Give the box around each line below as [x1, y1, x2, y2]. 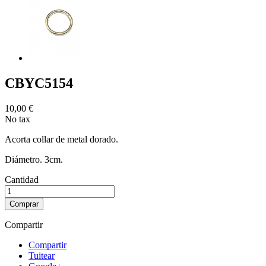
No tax [5, 113, 30, 124]
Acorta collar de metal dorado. [5, 134, 118, 144]
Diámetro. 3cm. [5, 154, 63, 164]
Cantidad [5, 174, 39, 185]
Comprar [9, 199, 39, 208]
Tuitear [28, 250, 55, 261]
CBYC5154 [5, 75, 73, 91]
